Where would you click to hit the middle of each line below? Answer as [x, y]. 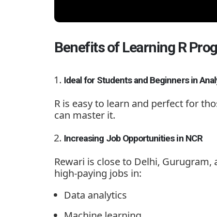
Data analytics [95, 195]
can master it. [85, 115]
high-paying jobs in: [98, 173]
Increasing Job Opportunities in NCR [133, 138]
